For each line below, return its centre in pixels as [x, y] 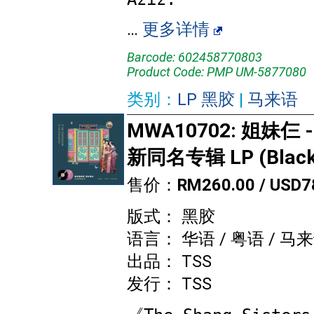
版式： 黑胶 [171, 217]
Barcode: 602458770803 [194, 57]
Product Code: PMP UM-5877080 [217, 72]
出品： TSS [169, 261]
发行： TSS [169, 284]
